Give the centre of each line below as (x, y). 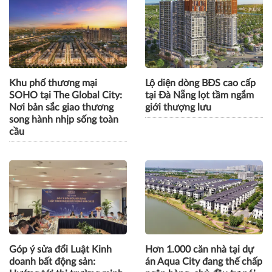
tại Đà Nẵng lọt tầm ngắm (199, 96)
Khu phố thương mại (53, 83)
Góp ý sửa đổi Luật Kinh (60, 249)
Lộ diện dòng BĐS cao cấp (200, 83)
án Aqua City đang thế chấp (204, 261)
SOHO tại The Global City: (66, 96)
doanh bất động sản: (52, 261)
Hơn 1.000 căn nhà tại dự (199, 249)
